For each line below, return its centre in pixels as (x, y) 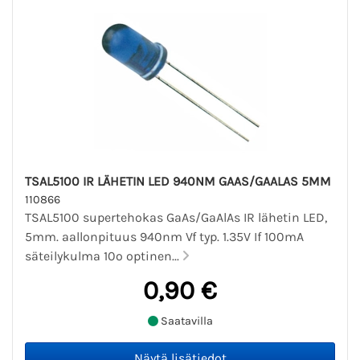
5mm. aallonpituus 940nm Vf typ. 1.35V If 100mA (164, 237)
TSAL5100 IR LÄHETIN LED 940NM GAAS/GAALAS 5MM (178, 182)
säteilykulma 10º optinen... (104, 256)
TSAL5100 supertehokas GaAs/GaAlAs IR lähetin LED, (176, 218)
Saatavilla (185, 321)
